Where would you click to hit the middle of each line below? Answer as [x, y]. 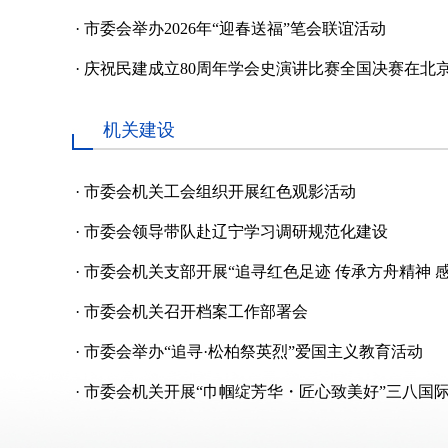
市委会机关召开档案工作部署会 [196, 311]
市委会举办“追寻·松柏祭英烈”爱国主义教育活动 [253, 351]
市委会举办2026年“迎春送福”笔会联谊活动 [235, 28]
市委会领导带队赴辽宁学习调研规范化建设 [236, 231]
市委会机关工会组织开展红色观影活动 [220, 191]
